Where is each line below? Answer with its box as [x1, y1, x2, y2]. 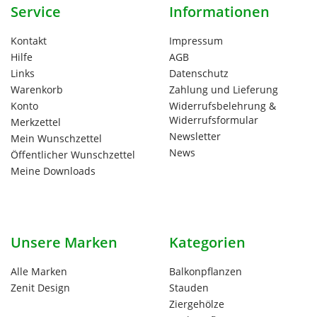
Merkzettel [11, 115, 61, 129]
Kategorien [169, 233, 246, 253]
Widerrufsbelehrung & [169, 99, 276, 113]
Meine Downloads [11, 164, 96, 178]
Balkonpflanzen [169, 265, 242, 279]
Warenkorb [11, 83, 63, 97]
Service [11, 2, 61, 22]
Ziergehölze [169, 297, 224, 311]
